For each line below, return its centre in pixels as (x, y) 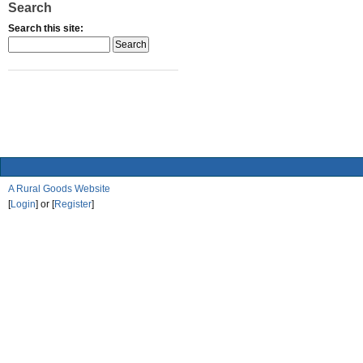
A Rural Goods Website (59, 188)
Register (73, 204)
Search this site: (46, 29)
